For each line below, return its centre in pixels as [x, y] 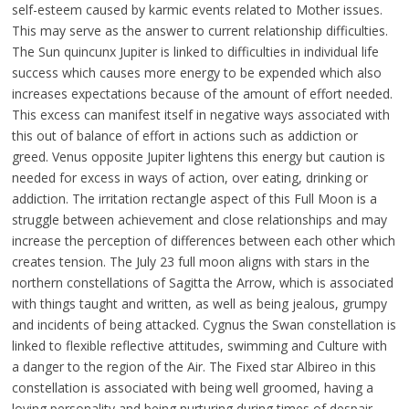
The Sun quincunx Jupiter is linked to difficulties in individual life [195, 52]
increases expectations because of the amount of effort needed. [202, 94]
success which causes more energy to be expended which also [196, 73]
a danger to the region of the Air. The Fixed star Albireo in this [194, 367]
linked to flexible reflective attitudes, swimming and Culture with [199, 346]
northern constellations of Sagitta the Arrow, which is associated [202, 283]
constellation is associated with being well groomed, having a [192, 388]
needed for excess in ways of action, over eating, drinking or [189, 178]
